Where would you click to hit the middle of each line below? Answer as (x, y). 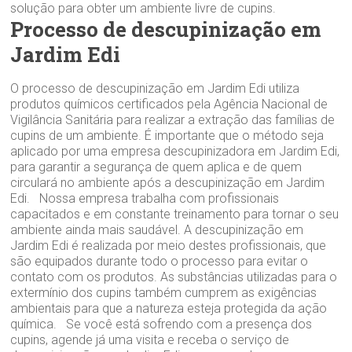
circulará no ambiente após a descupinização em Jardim (168, 182)
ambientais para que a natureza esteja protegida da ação (169, 308)
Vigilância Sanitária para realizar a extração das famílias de (173, 119)
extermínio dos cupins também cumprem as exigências (164, 292)
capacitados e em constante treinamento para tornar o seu (175, 214)
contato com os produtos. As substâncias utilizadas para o (174, 277)
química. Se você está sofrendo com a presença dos (161, 324)
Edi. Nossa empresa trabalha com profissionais (145, 198)
